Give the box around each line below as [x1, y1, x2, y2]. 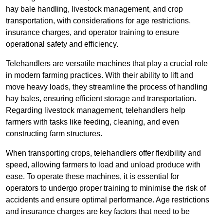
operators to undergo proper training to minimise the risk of [6, 184, 206, 193]
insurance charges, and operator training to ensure [6, 28, 179, 37]
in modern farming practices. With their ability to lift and [6, 71, 193, 80]
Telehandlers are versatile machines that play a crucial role [6, 59, 208, 68]
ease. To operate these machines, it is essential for [6, 172, 179, 181]
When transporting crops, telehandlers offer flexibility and [6, 149, 201, 158]
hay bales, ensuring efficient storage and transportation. [6, 94, 196, 103]
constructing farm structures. [6, 129, 102, 138]
